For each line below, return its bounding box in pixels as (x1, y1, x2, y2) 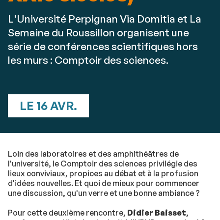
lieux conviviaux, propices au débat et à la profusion (8, 168, 198, 178)
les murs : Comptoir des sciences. (8, 54, 168, 66)
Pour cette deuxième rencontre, (8, 208, 127, 218)
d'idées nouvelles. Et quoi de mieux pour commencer (8, 178, 199, 188)
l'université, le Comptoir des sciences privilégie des (8, 159, 197, 168)
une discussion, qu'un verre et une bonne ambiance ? (8, 188, 200, 198)
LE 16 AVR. (20, 98, 77, 113)
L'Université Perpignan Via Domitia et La (8, 12, 201, 25)
